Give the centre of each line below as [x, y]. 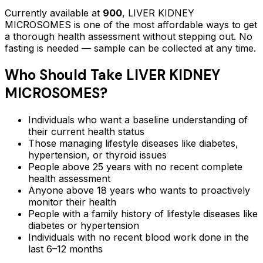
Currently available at [54, 13]
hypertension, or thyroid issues [97, 155]
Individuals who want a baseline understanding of [138, 120]
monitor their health [72, 202]
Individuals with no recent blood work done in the [139, 237]
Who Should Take [65, 75]
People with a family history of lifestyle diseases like [143, 214]
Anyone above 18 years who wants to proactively [139, 190]
